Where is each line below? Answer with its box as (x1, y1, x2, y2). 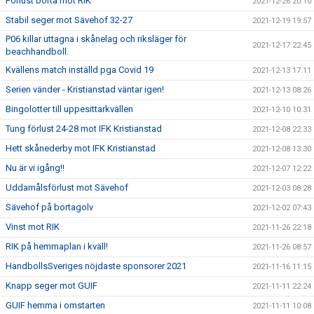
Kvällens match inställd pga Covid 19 (6, 64, 153, 76)
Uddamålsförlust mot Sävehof (6, 182, 128, 193)
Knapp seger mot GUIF (6, 280, 97, 292)
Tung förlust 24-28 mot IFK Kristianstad (6, 123, 162, 135)
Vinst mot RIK (6, 221, 60, 233)
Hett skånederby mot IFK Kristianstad (6, 143, 156, 154)
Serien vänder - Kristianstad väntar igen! (6, 84, 164, 95)
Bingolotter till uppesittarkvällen (6, 104, 133, 115)
